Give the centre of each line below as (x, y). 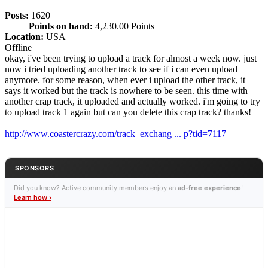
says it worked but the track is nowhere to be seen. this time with (126, 91)
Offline (18, 48)
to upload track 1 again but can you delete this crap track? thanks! (128, 112)
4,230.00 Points (124, 26)
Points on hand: (61, 26)
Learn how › (33, 198)
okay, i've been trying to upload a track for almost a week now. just (131, 59)
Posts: (17, 16)
